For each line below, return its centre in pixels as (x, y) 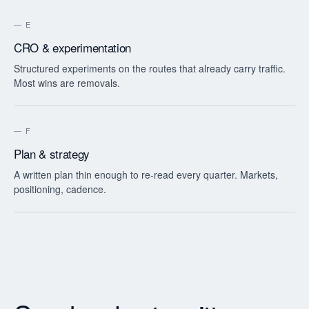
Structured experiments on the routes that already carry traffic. (150, 68)
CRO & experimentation (72, 47)
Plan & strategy (52, 153)
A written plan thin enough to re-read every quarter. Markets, (146, 175)
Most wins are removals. (67, 83)
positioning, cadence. (60, 189)
